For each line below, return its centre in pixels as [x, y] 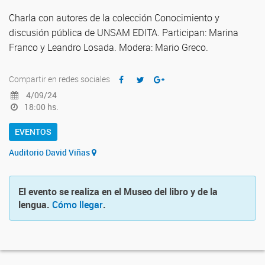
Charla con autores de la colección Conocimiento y [114, 18]
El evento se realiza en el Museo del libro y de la [118, 192]
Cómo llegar [77, 205]
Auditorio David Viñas [50, 152]
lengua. [35, 205]
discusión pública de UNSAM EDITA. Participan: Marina [124, 33]
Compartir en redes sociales [59, 79]
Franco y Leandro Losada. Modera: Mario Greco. [109, 47]
